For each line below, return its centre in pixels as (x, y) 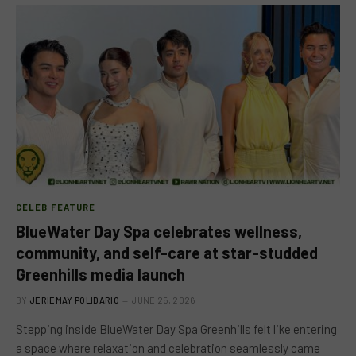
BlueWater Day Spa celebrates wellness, (159, 231)
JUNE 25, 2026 (164, 300)
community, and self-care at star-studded (167, 253)
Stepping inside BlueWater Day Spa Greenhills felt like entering (176, 329)
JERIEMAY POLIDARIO (74, 300)
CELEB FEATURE (56, 207)
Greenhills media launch (101, 274)
